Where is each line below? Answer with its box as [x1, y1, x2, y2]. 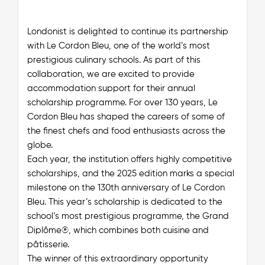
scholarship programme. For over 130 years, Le [27, 98, 218, 107]
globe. [27, 140, 53, 150]
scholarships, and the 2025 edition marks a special [27, 169, 234, 178]
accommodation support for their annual [27, 83, 195, 93]
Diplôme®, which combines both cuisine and [27, 225, 209, 235]
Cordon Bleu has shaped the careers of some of [27, 112, 225, 121]
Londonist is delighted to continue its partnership [27, 27, 228, 36]
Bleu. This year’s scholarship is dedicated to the [27, 197, 222, 206]
